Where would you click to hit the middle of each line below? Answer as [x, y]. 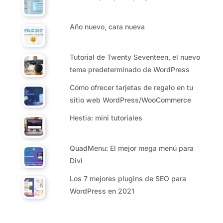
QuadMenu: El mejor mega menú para [132, 148]
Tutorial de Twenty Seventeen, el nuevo [135, 57]
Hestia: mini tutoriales [106, 118]
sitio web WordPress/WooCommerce [131, 100]
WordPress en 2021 [102, 191]
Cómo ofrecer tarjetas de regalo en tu [132, 88]
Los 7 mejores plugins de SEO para [128, 179]
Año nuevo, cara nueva [108, 27]
